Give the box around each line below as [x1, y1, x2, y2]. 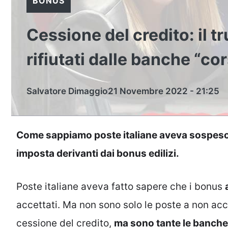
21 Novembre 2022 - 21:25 [108, 86, 219, 96]
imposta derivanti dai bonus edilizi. [16, 148, 179, 159]
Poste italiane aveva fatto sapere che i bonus [16, 180, 225, 192]
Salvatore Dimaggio [26, 86, 107, 96]
